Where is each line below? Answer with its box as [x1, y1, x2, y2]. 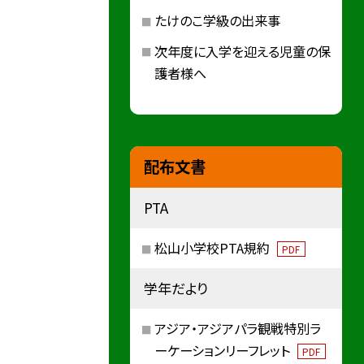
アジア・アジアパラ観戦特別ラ [154, 318, 321, 338]
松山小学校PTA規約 [154, 237, 273, 258]
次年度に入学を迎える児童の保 [154, 41, 331, 61]
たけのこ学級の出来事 [154, 10, 280, 30]
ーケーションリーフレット [154, 340, 293, 360]
